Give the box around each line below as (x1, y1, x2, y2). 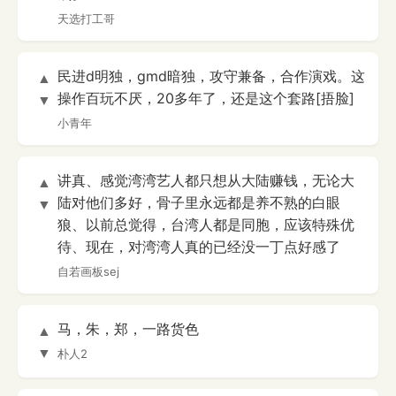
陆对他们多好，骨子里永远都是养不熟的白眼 (57, 194, 340, 212)
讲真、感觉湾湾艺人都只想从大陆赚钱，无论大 (57, 171, 354, 190)
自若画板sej (57, 264, 119, 279)
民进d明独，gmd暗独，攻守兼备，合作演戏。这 (57, 67, 365, 86)
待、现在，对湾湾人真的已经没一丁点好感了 (57, 238, 340, 256)
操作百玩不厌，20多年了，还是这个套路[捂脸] (57, 89, 354, 108)
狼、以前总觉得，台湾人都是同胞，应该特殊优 (57, 216, 354, 234)
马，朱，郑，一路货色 (57, 320, 199, 339)
